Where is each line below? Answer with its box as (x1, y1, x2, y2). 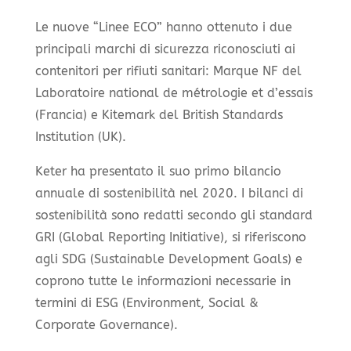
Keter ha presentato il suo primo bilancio (34, 163, 281, 179)
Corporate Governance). (34, 317, 178, 332)
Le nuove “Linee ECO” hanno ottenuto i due (34, 19, 292, 34)
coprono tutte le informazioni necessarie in (34, 273, 291, 288)
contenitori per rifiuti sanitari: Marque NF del (34, 63, 302, 78)
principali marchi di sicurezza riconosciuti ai (34, 41, 295, 56)
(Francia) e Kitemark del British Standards (34, 107, 283, 122)
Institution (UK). (34, 128, 126, 144)
